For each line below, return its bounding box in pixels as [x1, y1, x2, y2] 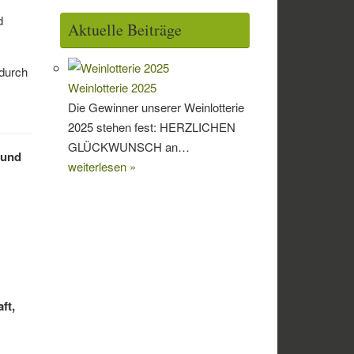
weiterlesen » [68, 158, 136, 175]
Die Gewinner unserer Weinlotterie [68, 99, 244, 116]
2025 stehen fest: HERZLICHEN [68, 119, 235, 136]
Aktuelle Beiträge [68, 19, 182, 41]
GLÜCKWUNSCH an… [68, 138, 190, 156]
